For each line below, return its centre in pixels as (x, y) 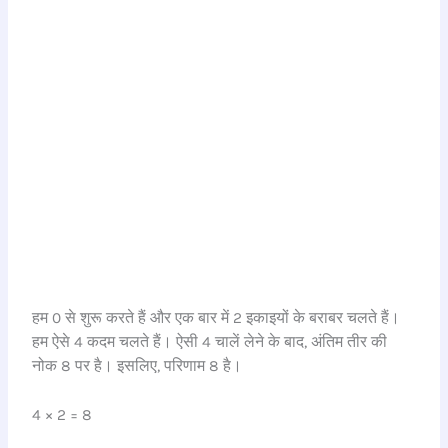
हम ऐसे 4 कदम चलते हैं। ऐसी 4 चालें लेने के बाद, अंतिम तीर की (210, 342)
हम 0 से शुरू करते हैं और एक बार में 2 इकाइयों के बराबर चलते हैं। (216, 318)
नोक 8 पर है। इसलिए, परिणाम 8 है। (137, 366)
